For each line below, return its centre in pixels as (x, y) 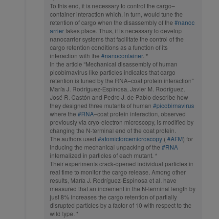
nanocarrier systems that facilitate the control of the (117, 39)
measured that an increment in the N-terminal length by (123, 189)
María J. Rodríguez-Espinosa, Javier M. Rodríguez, (117, 89)
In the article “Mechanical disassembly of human (114, 64)
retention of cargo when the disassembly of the (112, 22)
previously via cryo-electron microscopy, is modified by (122, 122)
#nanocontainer (122, 56)
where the (64, 114)
